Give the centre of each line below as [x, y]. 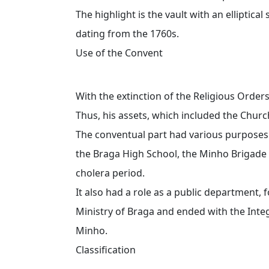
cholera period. [110, 173]
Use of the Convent [119, 53]
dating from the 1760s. [127, 33]
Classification [106, 249]
